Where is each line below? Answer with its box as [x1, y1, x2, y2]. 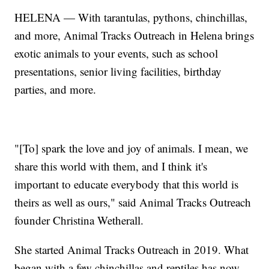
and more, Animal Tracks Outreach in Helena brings [14, 27, 255, 43]
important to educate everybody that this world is [14, 176, 239, 192]
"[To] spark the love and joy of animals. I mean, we [14, 140, 249, 156]
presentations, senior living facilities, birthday [14, 63, 222, 79]
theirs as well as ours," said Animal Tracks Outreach [14, 194, 252, 210]
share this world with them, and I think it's [14, 158, 208, 174]
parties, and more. [14, 81, 97, 97]
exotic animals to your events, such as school [14, 45, 219, 61]
